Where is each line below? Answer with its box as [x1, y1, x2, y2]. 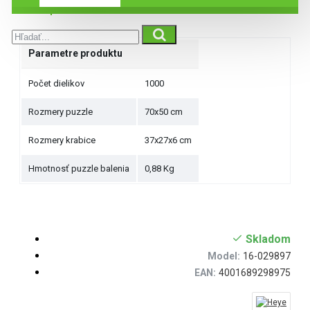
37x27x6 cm [145, 135, 192, 145]
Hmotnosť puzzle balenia [28, 163, 129, 174]
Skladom [246, 232, 291, 246]
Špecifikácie [42, 2, 107, 16]
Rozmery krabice [28, 135, 95, 145]
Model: [208, 250, 240, 262]
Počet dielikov [28, 78, 84, 89]
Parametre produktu [28, 48, 122, 59]
